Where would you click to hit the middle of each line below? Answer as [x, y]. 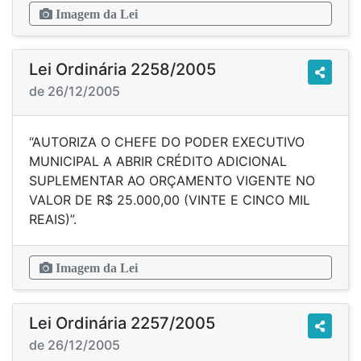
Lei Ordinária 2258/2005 [122, 69]
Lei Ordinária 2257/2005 [122, 323]
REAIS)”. [53, 219]
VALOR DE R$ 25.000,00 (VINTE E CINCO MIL [170, 200]
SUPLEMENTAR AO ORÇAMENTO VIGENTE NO [172, 180]
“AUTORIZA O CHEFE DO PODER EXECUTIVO [167, 142]
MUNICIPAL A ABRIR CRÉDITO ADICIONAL [158, 161]
